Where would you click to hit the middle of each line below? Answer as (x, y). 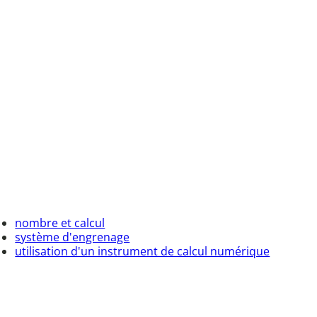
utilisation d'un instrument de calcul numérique (143, 252)
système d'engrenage (73, 237)
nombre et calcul (60, 223)
